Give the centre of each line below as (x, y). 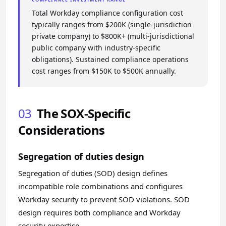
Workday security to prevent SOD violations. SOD (104, 199)
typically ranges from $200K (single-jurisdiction (112, 24)
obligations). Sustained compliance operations (110, 59)
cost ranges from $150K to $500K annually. (104, 71)
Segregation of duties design (81, 156)
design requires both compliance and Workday (99, 212)
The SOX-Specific (83, 113)
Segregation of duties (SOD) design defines (93, 173)
